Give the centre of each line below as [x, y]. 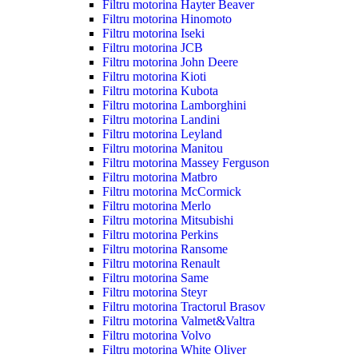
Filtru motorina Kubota [160, 90]
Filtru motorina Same [155, 277]
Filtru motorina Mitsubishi [168, 220]
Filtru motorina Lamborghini [174, 105]
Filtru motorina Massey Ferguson [186, 162]
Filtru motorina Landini [161, 119]
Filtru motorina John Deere [170, 62]
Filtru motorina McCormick [172, 191]
